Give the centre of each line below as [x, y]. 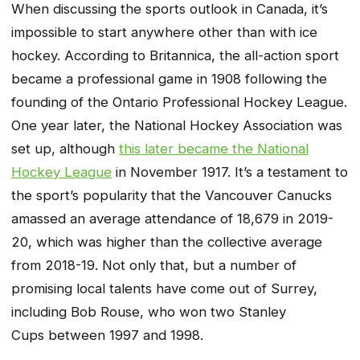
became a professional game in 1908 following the [169, 79]
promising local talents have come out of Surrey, [164, 289]
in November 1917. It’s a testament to [230, 172]
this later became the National [214, 149]
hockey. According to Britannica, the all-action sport [175, 56]
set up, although [65, 149]
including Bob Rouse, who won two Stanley [149, 312]
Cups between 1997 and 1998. [109, 335]
